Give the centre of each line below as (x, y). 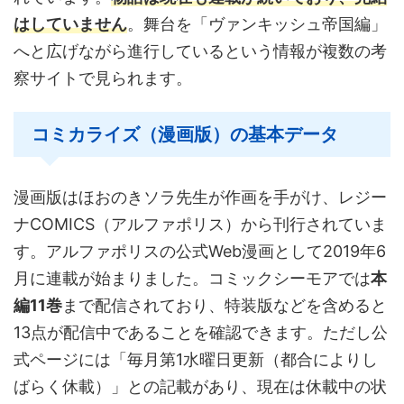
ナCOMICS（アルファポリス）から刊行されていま (200, 224)
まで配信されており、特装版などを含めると (225, 305)
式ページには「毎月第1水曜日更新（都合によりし (196, 359)
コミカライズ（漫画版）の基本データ (185, 134)
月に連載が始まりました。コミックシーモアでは (192, 278)
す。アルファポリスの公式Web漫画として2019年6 (200, 251)
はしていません (70, 23)
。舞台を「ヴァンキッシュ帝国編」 (257, 23)
